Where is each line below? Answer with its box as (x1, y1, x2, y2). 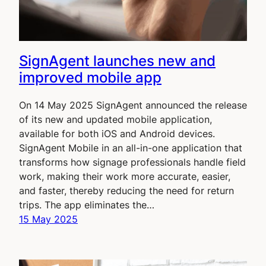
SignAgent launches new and (19, 52, 216, 70)
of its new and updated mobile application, (19, 113, 212, 126)
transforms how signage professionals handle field (19, 156, 246, 169)
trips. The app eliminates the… (19, 199, 154, 211)
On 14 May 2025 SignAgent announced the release (19, 99, 247, 112)
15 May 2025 (19, 213, 78, 226)
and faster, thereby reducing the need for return (19, 185, 234, 197)
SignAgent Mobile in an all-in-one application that (19, 142, 242, 154)
